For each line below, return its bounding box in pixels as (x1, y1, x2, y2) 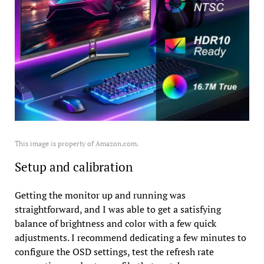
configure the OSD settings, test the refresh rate (14, 245, 214, 258)
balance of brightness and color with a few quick (14, 216, 216, 230)
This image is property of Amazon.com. (14, 138, 138, 148)
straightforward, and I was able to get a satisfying (14, 202, 221, 216)
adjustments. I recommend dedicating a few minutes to (14, 230, 246, 244)
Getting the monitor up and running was (14, 188, 186, 202)
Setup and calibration (14, 158, 133, 175)
